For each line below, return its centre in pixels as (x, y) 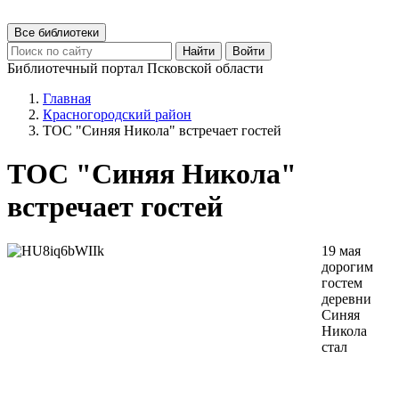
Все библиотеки (57, 33)
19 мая (341, 250)
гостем (342, 282)
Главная (67, 98)
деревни (346, 298)
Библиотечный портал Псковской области (135, 68)
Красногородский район (117, 114)
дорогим (347, 266)
